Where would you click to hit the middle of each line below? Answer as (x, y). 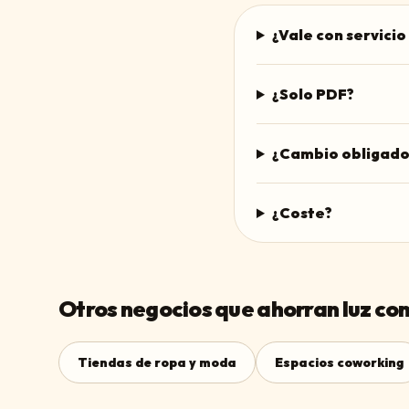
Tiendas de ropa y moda (157, 362)
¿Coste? (302, 213)
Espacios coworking (339, 362)
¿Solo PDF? (313, 94)
